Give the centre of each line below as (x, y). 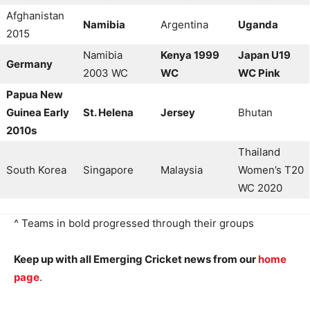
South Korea (36, 170)
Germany (29, 64)
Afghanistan (35, 15)
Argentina (184, 24)
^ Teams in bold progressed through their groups (134, 223)
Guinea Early (38, 112)
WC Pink (259, 73)
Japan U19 (264, 55)
